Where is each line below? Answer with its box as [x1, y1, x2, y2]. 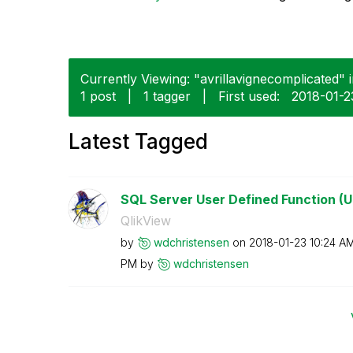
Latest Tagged [69, 128, 208, 154]
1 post [80, 87, 116, 104]
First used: [218, 87, 280, 104]
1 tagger [143, 87, 191, 104]
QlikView [120, 212, 171, 229]
